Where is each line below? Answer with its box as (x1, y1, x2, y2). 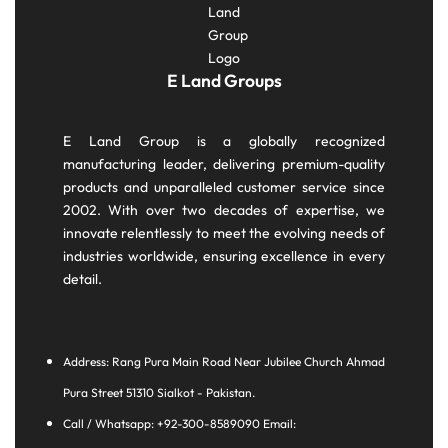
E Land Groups (166, 69, 282, 93)
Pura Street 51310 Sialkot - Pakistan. (62, 385, 255, 401)
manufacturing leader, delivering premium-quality (62, 155, 386, 174)
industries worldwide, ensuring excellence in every (62, 247, 386, 266)
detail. (62, 270, 102, 289)
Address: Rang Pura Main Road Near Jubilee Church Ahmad (62, 354, 385, 370)
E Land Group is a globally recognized (62, 132, 386, 151)
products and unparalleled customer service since (62, 178, 386, 197)
